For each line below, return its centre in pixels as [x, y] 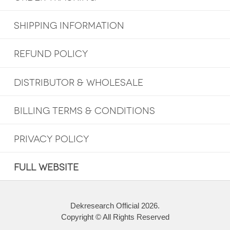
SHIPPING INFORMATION [69, 26]
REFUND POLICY [51, 54]
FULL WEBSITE [46, 167]
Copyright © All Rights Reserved [115, 217]
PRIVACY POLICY [51, 139]
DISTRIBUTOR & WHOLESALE [78, 82]
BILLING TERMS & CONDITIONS [84, 111]
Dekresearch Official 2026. [115, 205]
